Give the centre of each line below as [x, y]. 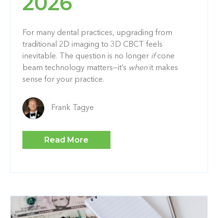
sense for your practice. [63, 80]
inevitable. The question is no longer [87, 56]
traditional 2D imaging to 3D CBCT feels [92, 45]
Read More [66, 140]
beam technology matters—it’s [75, 68]
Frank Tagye [73, 108]
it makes [163, 68]
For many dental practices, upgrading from [97, 33]
